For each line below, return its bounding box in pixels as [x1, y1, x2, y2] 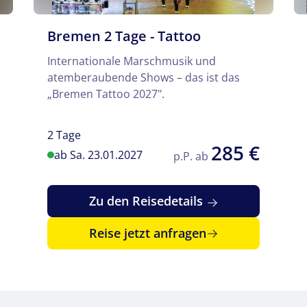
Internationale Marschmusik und [47, 53, 216, 69]
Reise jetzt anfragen [88, 225, 206, 242]
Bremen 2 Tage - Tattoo [47, 26, 201, 45]
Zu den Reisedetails [88, 193, 206, 210]
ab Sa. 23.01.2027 [53, 147, 143, 163]
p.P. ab [173, 149, 211, 164]
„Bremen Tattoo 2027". [47, 86, 164, 101]
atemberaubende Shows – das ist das [47, 69, 240, 85]
